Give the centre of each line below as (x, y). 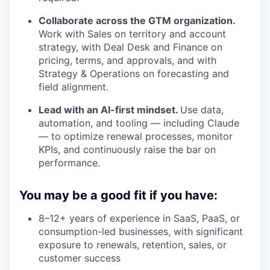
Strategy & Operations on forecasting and (134, 74)
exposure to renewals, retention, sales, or (133, 245)
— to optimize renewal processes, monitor (136, 137)
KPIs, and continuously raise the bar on (127, 150)
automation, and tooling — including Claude (139, 123)
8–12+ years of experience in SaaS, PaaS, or (139, 218)
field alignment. (74, 87)
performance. (69, 163)
